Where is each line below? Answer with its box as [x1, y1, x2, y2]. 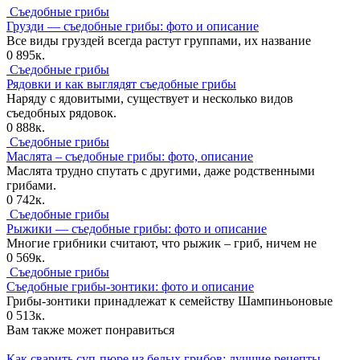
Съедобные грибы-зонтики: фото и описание [6, 280, 254, 294]
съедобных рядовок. [6, 106, 117, 121]
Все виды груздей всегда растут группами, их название [6, 34, 311, 48]
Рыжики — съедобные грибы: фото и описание [6, 222, 267, 236]
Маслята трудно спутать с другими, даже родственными [6, 164, 315, 178]
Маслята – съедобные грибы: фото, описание [6, 149, 253, 164]
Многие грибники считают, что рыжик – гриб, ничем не [6, 236, 317, 251]
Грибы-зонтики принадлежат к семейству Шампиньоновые [6, 294, 333, 309]
